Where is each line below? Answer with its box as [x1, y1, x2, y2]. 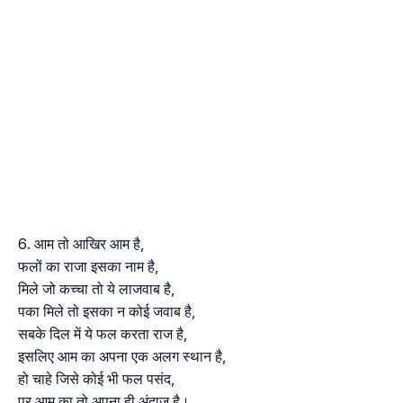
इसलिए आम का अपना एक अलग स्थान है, [18, 347, 226, 366]
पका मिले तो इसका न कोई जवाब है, [18, 302, 195, 321]
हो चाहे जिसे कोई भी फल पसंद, [18, 370, 175, 389]
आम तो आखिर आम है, [34, 235, 144, 254]
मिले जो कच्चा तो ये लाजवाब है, [18, 280, 175, 299]
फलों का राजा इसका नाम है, [18, 257, 158, 276]
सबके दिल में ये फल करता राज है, [18, 325, 187, 344]
